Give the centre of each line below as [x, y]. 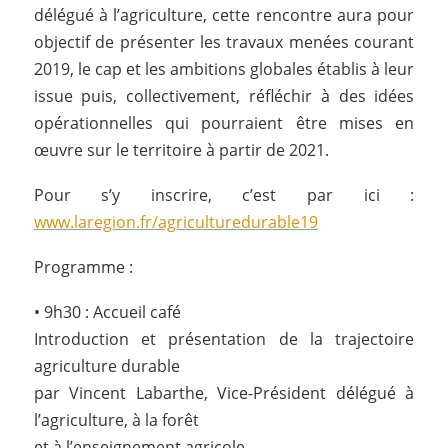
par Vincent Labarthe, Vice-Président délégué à [224, 392]
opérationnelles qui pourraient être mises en [224, 123]
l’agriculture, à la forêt [116, 419]
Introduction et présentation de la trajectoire [224, 338]
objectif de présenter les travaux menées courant [224, 42]
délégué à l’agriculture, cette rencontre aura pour [224, 15]
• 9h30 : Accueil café [107, 311]
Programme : [83, 266]
